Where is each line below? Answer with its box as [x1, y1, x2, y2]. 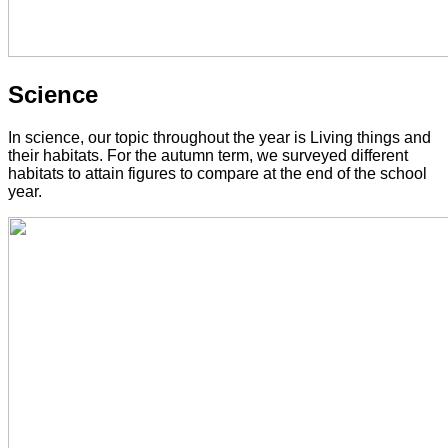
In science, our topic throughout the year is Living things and [8, 129, 431, 147]
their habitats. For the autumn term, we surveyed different [8, 147, 408, 165]
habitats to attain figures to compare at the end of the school [8, 165, 427, 183]
